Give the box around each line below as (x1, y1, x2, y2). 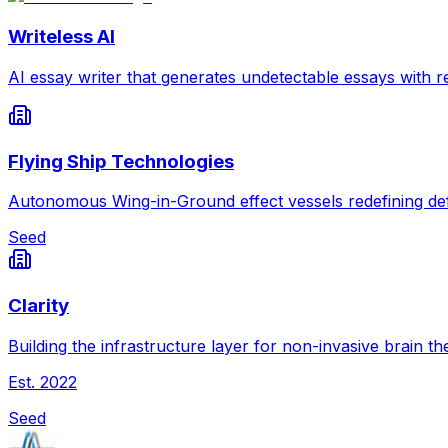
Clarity (8, 293, 69, 317)
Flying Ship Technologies (8, 149, 234, 173)
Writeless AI (8, 25, 115, 49)
